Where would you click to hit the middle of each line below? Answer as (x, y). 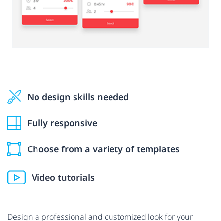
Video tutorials (63, 177)
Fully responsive (62, 123)
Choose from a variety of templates (103, 149)
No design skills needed (78, 96)
